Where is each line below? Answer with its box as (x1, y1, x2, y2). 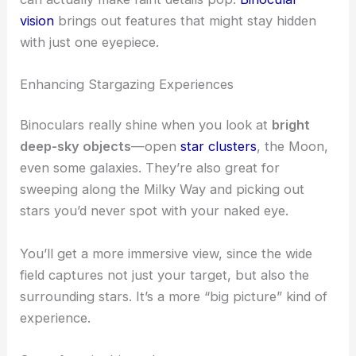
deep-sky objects (20, 138, 132, 155)
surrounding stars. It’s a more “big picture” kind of (20, 288, 328, 304)
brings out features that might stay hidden (54, 12, 317, 29)
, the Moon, (257, 138, 329, 155)
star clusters (180, 138, 257, 155)
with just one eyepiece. (20, 33, 160, 50)
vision (20, 12, 55, 29)
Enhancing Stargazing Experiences (20, 75, 234, 92)
